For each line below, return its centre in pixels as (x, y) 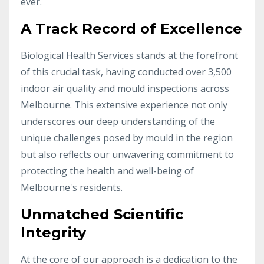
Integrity (53, 232)
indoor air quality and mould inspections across (125, 88)
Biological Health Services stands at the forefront (129, 55)
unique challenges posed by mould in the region (127, 138)
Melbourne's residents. (72, 187)
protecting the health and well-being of (107, 171)
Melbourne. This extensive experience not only (124, 105)
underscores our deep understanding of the (118, 121)
